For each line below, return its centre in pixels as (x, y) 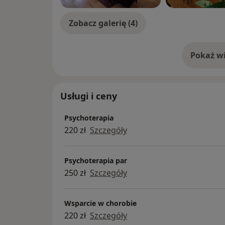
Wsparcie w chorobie (100, 203)
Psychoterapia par (96, 160)
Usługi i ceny (89, 96)
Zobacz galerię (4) (103, 23)
